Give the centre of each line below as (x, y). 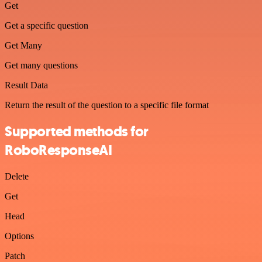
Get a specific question (46, 25)
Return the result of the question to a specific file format (107, 105)
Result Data (26, 85)
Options (19, 236)
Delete (17, 176)
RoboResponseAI (58, 150)
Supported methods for (77, 131)
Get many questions (41, 65)
